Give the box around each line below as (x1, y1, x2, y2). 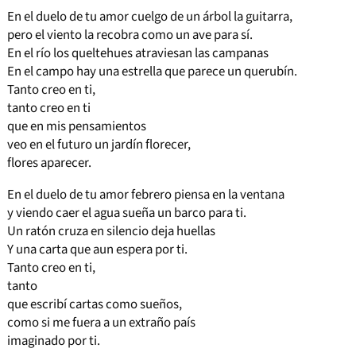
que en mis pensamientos (6, 117, 146, 137)
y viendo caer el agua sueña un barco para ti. (6, 203, 246, 223)
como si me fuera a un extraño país (6, 313, 195, 333)
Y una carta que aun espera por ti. (6, 240, 188, 260)
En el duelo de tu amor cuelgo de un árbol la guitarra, (6, 7, 292, 27)
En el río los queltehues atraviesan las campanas (6, 44, 269, 64)
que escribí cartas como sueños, (6, 295, 182, 315)
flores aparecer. (6, 153, 91, 173)
